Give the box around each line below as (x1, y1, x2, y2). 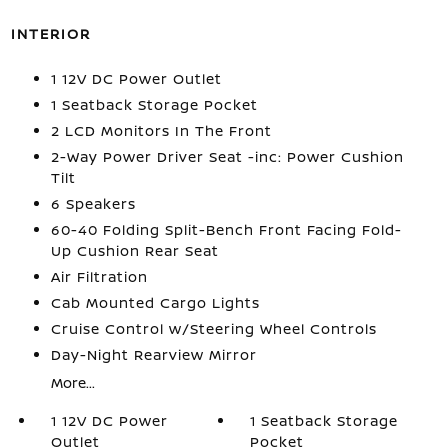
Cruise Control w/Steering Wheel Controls (50, 319, 377, 338)
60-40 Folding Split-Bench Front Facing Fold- (50, 220, 402, 239)
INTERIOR (10, 24, 91, 43)
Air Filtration (50, 267, 148, 286)
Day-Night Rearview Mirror (50, 345, 257, 364)
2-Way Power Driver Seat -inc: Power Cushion (50, 147, 404, 166)
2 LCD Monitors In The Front (50, 121, 272, 140)
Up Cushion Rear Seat (50, 241, 219, 260)
